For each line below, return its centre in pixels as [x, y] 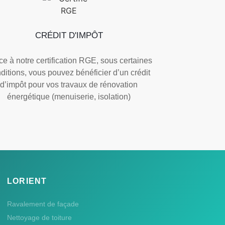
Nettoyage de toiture [39, 217]
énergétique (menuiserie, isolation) [69, 96]
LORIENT [27, 181]
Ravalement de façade [43, 204]
